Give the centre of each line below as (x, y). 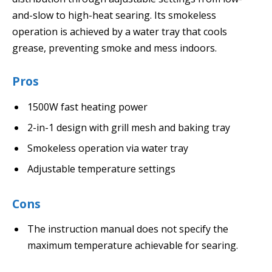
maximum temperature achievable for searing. (133, 246)
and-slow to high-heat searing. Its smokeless (114, 15)
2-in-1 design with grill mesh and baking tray (129, 127)
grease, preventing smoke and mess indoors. (114, 48)
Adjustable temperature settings (101, 168)
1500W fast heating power (87, 107)
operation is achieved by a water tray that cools (120, 32)
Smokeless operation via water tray (108, 148)
